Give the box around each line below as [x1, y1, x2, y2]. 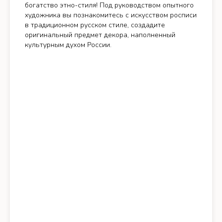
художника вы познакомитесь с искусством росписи [25, 10, 197, 20]
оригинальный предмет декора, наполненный [25, 30, 175, 40]
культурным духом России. [25, 40, 111, 50]
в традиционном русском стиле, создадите [25, 20, 165, 30]
